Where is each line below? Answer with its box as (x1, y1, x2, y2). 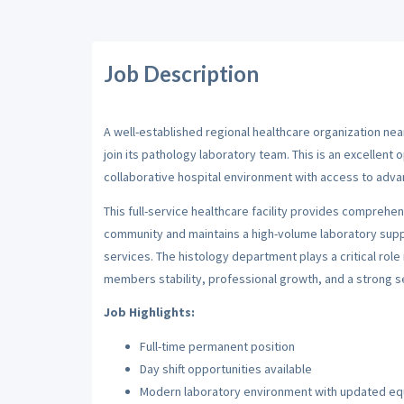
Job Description (103, 60, 259, 87)
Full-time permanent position (139, 337, 295, 354)
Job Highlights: (103, 304, 195, 320)
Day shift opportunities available (139, 360, 312, 377)
